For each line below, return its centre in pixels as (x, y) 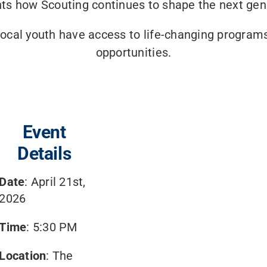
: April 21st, (55, 182)
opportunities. (133, 53)
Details (44, 154)
